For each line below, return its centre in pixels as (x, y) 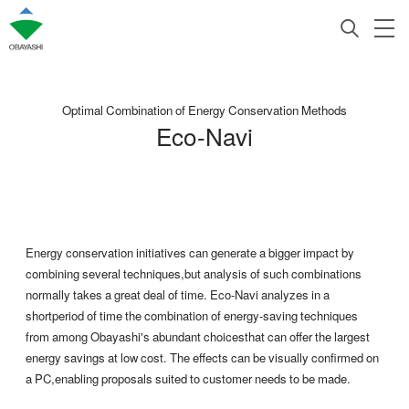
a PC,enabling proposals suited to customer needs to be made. (188, 378)
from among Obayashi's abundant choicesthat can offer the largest (198, 336)
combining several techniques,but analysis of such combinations (194, 273)
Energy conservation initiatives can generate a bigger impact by (190, 252)
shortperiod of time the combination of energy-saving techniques (192, 315)
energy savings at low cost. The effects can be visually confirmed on (202, 357)
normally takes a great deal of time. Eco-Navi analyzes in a (178, 294)
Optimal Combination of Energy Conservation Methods (204, 110)
